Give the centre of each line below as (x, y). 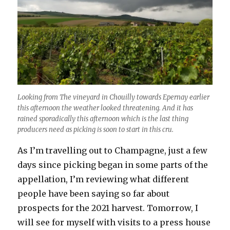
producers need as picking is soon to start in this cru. (96, 129)
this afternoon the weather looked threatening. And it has (106, 108)
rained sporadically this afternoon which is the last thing (103, 119)
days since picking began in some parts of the (113, 165)
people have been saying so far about (94, 193)
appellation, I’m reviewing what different (103, 179)
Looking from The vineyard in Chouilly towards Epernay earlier (114, 97)
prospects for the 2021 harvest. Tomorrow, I (108, 208)
